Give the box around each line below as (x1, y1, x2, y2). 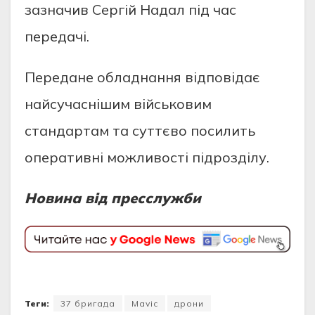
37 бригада (60, 297, 115, 309)
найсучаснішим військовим (25, 95, 212, 113)
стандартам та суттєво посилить (25, 122, 255, 140)
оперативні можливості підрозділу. (25, 148, 269, 167)
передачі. (25, 27, 89, 46)
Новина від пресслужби (25, 189, 201, 207)
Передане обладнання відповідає (25, 68, 260, 86)
